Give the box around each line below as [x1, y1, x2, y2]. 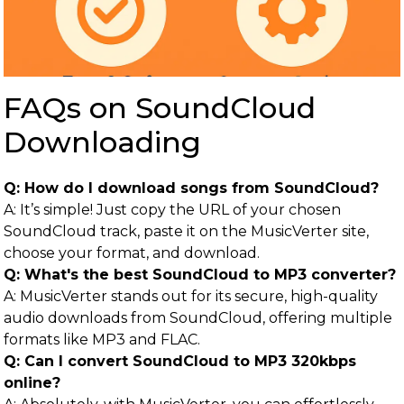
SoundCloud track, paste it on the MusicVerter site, [4, 223, 369, 240]
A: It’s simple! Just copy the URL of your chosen [4, 201, 341, 218]
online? [4, 374, 60, 391]
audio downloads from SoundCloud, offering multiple [4, 309, 392, 326]
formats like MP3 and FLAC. [4, 331, 200, 348]
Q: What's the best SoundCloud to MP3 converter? [4, 266, 396, 283]
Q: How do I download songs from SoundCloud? [4, 179, 379, 197]
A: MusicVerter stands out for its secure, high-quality [4, 288, 378, 305]
